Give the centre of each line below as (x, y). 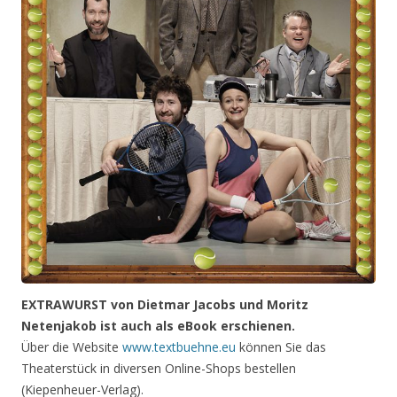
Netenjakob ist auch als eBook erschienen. (158, 326)
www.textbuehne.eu (179, 347)
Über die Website (72, 347)
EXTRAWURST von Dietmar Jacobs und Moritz (165, 305)
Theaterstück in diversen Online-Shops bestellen (159, 369)
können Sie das (281, 347)
